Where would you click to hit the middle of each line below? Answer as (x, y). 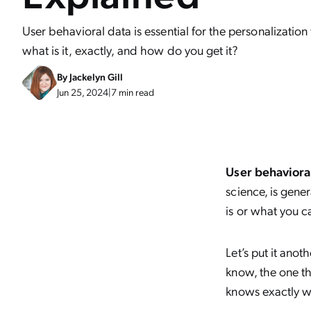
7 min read (133, 92)
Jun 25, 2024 (83, 92)
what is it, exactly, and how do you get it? (131, 50)
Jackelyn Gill (96, 77)
